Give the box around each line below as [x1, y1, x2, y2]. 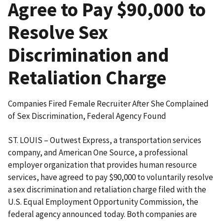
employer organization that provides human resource [8, 159, 197, 171]
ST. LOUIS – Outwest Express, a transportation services [8, 135, 201, 146]
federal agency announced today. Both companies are [8, 209, 197, 220]
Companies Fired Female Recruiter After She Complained [8, 98, 209, 110]
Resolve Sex [8, 20, 108, 45]
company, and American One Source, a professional [8, 147, 188, 158]
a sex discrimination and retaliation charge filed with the [8, 184, 206, 195]
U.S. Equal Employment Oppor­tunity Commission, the [8, 196, 198, 208]
